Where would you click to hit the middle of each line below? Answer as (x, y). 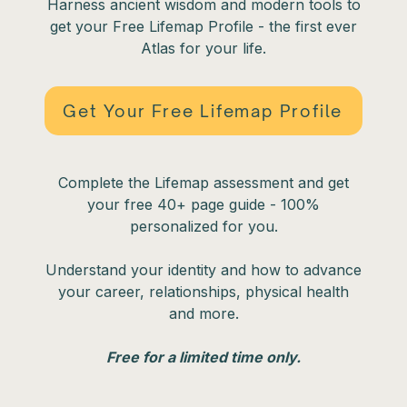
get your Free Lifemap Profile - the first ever (203, 26)
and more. (203, 313)
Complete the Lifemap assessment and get (203, 182)
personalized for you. (203, 226)
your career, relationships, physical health (203, 291)
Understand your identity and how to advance (203, 269)
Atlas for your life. (203, 48)
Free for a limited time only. (203, 357)
